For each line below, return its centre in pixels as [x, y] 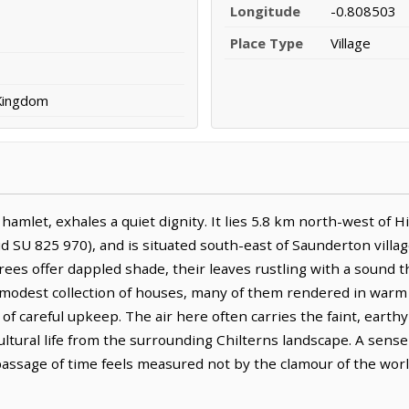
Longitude [265, 11]
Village [351, 43]
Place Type [267, 43]
